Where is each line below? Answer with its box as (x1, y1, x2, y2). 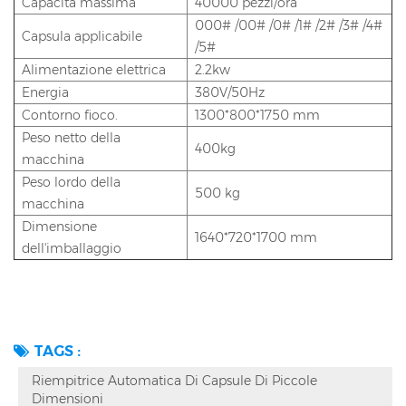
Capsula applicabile (22, 28, 142, 45)
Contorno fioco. (22, 107, 118, 124)
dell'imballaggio (22, 240, 121, 257)
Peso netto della (22, 130, 121, 147)
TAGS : (34, 343, 81, 361)
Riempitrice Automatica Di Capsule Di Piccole (32, 372, 317, 390)
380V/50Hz (195, 84, 265, 101)
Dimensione (22, 218, 97, 236)
